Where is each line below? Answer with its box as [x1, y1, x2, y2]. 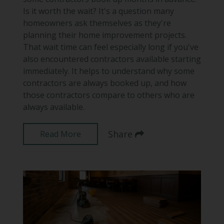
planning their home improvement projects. [22, 29, 186, 41]
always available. [22, 101, 84, 113]
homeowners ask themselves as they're [22, 17, 171, 29]
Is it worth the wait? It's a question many [22, 5, 174, 17]
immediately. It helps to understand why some [22, 65, 194, 77]
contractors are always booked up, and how [22, 77, 186, 89]
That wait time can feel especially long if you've [22, 41, 198, 53]
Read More [39, 128, 81, 140]
